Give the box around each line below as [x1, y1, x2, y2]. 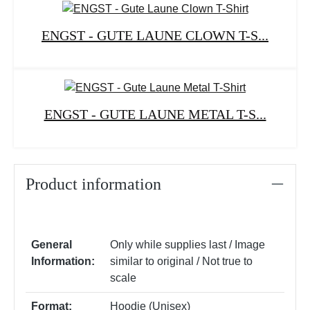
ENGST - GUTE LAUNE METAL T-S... [44, 107, 266, 122]
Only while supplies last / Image [110, 239, 265, 251]
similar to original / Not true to [110, 255, 253, 268]
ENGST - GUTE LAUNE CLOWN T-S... [42, 27, 268, 43]
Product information [26, 175, 161, 194]
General [31, 239, 72, 251]
